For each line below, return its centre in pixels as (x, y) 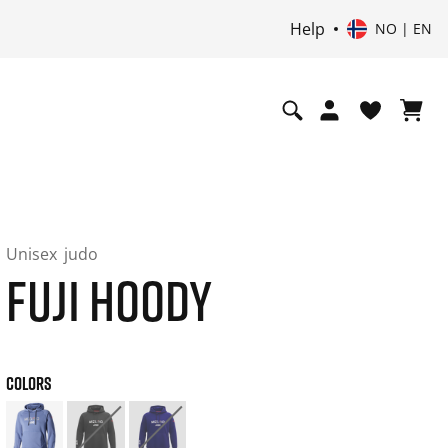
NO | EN (403, 28)
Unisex (33, 254)
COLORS (28, 383)
